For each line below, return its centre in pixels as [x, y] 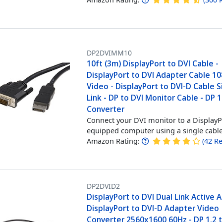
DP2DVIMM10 [110, 53]
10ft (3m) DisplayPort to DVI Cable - [153, 63]
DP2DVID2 [104, 186]
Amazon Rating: [113, 141]
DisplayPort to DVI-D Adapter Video [153, 208]
